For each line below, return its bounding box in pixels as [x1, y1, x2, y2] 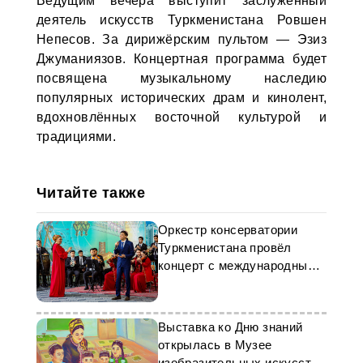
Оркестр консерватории [157, 223, 298, 237]
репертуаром [157, 276, 234, 290]
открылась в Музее [157, 338, 272, 352]
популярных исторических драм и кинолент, [36, 91, 327, 105]
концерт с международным [157, 258, 316, 272]
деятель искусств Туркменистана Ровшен [36, 13, 327, 27]
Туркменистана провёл [157, 241, 292, 254]
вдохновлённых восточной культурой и [36, 110, 327, 124]
